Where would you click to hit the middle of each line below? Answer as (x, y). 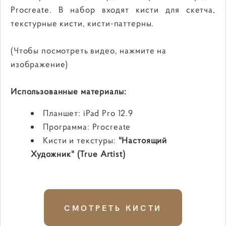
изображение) (40, 64)
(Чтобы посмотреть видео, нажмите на (89, 50)
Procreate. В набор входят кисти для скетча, (113, 9)
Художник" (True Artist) (78, 154)
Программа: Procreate (87, 126)
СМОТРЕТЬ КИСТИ (113, 207)
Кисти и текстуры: (81, 140)
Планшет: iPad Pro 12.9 (88, 113)
